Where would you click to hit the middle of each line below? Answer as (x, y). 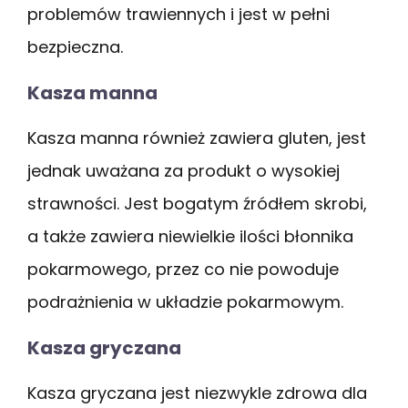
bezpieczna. (75, 46)
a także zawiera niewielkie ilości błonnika (190, 236)
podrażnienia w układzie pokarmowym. (185, 301)
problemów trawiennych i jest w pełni (178, 14)
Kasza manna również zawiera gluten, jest (197, 138)
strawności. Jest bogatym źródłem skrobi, (197, 203)
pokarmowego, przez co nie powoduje (183, 269)
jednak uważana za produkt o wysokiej (184, 170)
